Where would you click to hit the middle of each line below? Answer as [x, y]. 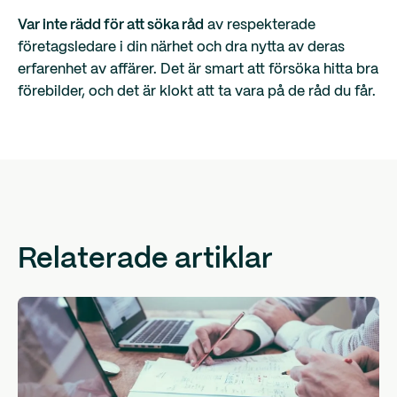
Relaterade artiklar [145, 260]
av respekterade [260, 25]
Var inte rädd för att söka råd [111, 25]
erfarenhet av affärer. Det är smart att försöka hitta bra [198, 70]
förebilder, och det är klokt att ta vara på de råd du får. [197, 92]
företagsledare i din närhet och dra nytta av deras [181, 47]
